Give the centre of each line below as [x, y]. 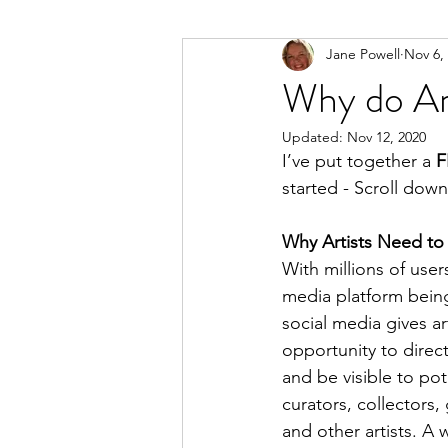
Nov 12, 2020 [386, 136]
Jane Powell [363, 54]
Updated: [314, 136]
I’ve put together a [359, 160]
